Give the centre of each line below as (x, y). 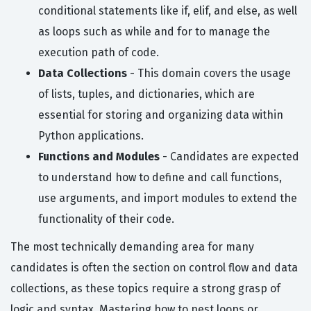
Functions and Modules (99, 157)
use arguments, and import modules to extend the (168, 199)
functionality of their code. (106, 219)
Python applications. (91, 136)
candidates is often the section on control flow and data (154, 268)
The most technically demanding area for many (132, 247)
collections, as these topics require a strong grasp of (145, 289)
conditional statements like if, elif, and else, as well (168, 11)
